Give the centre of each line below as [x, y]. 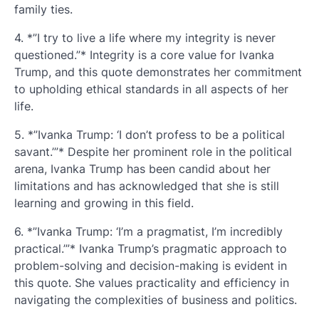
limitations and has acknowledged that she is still [147, 186]
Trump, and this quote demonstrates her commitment [158, 72]
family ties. [43, 9]
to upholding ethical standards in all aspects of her [151, 89]
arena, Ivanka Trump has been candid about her [142, 169]
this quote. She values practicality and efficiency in [152, 283]
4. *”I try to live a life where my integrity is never [145, 38]
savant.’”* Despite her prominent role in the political [153, 152]
